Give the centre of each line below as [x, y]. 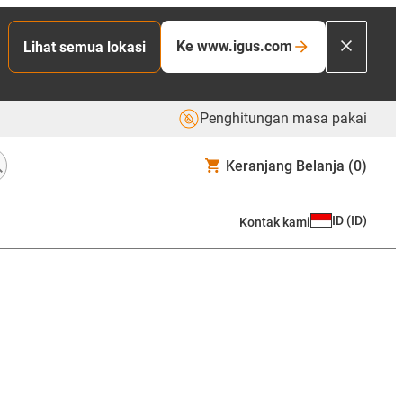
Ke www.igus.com [234, 46]
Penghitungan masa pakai [283, 118]
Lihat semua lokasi [85, 47]
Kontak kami [275, 222]
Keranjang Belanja [285, 166]
